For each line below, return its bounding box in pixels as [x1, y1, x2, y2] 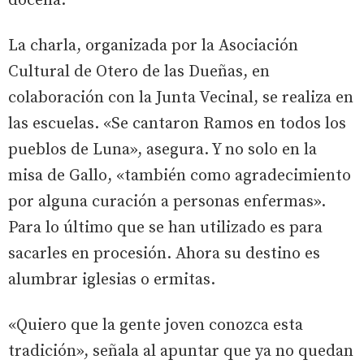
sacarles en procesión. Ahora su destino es [8, 244, 320, 265]
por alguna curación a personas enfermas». [8, 192, 326, 213]
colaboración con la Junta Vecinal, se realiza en [8, 88, 353, 109]
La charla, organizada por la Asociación [8, 36, 298, 57]
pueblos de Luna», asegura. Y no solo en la [8, 140, 317, 161]
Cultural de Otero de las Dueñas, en [8, 62, 270, 83]
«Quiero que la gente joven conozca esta [8, 315, 303, 336]
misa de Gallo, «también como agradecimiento [8, 166, 351, 187]
